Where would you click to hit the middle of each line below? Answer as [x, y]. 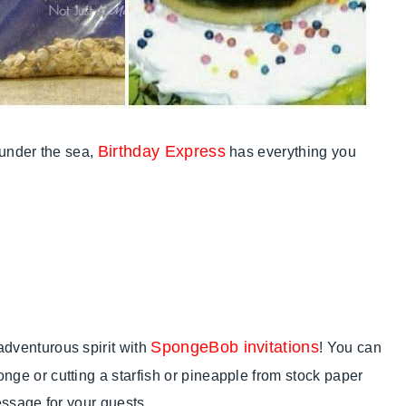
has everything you [290, 152]
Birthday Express [161, 152]
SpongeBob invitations [235, 348]
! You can [350, 348]
